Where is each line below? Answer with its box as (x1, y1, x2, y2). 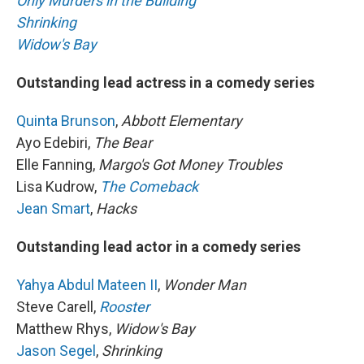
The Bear (93, 133, 152, 151)
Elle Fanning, (16, 155, 98, 173)
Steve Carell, (16, 297, 99, 315)
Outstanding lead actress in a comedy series (16, 73, 314, 91)
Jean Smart (16, 199, 90, 217)
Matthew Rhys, (16, 319, 115, 337)
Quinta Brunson (16, 111, 115, 129)
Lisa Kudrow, (16, 177, 97, 195)
